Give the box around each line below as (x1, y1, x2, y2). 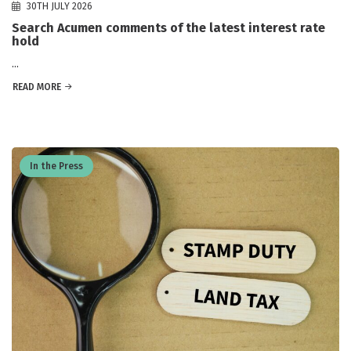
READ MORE (13, 81, 61, 93)
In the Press (30, 161, 83, 172)
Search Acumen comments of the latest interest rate (12, 20, 325, 36)
